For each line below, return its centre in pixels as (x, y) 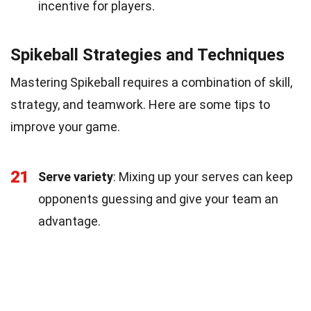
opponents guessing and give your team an (158, 199)
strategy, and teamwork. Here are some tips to (140, 104)
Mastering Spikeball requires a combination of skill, (151, 82)
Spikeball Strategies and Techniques (148, 54)
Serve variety (76, 176)
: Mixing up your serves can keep (203, 176)
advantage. (69, 221)
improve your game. (65, 126)
